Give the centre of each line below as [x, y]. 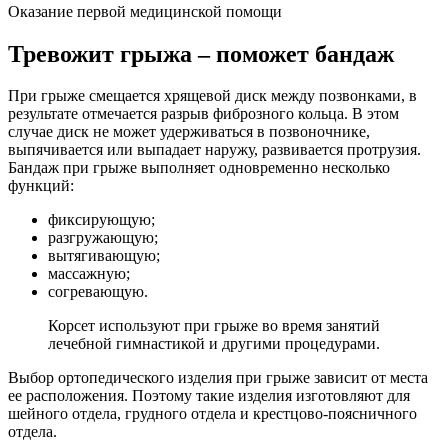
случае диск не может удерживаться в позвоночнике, [189, 132]
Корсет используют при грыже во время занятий [214, 326]
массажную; [89, 274]
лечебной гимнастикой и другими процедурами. [214, 344]
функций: [41, 186]
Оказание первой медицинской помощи [145, 11]
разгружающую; [103, 238]
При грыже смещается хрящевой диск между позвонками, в [212, 96]
